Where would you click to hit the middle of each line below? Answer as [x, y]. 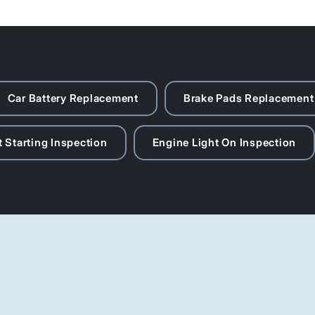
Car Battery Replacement [73, 98]
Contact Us [93, 277]
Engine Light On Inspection [224, 142]
